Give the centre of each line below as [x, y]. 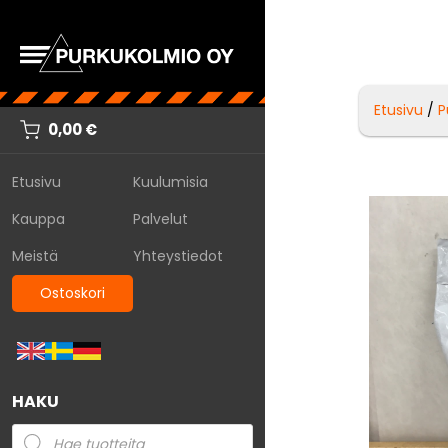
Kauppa [38, 218]
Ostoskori [72, 292]
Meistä [35, 255]
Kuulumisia [170, 181]
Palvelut [160, 218]
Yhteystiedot [177, 255]
